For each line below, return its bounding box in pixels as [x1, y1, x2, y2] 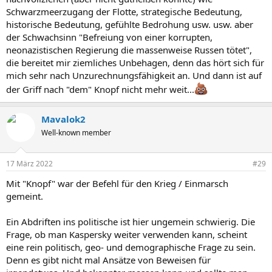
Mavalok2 [41, 112, 86, 125]
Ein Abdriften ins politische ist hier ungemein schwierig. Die [6, 216, 255, 228]
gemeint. [6, 190, 43, 202]
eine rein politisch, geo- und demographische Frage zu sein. [6, 241, 256, 253]
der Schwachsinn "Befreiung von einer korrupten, [6, 30, 212, 43]
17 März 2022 [6, 158, 53, 169]
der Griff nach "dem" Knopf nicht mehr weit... [6, 83, 194, 95]
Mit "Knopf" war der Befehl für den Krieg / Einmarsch [6, 177, 228, 189]
